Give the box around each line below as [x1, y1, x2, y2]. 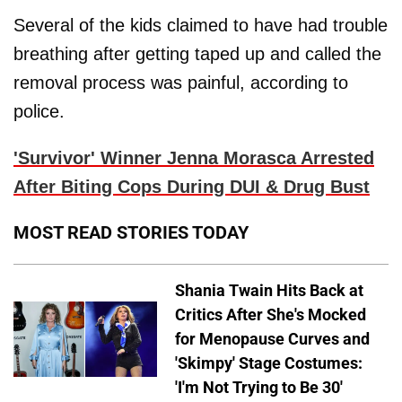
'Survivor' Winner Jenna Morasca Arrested [13, 148, 374, 169]
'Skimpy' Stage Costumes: [175, 354, 363, 373]
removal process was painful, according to [13, 73, 348, 93]
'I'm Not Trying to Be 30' [175, 378, 343, 398]
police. [13, 101, 65, 122]
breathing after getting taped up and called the [13, 44, 381, 65]
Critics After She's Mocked [175, 305, 366, 325]
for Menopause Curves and [175, 329, 370, 349]
